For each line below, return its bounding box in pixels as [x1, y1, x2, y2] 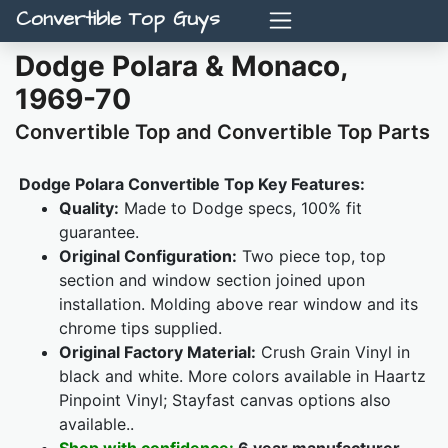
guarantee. [59, 222, 139, 243]
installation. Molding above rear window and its [59, 294, 418, 315]
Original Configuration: [59, 246, 237, 267]
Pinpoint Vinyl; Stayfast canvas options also [59, 390, 391, 411]
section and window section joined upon [59, 270, 365, 291]
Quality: [59, 198, 119, 219]
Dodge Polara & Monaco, [15, 49, 347, 84]
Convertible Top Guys [16, 5, 220, 34]
